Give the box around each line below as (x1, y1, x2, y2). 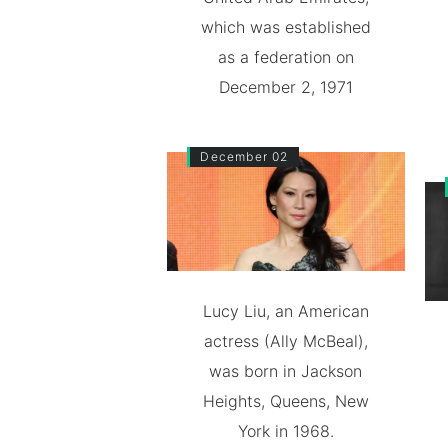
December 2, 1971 (218, 77, 353, 98)
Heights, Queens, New (202, 391, 369, 411)
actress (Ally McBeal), (203, 331, 368, 351)
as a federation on (217, 47, 354, 68)
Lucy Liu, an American (202, 301, 369, 321)
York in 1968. (237, 421, 334, 441)
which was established (200, 17, 371, 38)
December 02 (200, 149, 289, 165)
